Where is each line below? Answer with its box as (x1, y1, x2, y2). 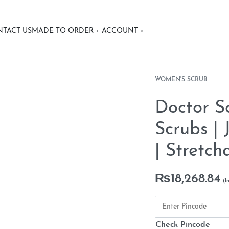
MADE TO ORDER (32, 27, 94, 35)
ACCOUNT (102, 27, 138, 35)
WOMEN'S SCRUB (154, 77, 208, 83)
